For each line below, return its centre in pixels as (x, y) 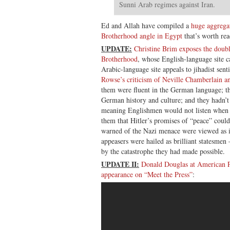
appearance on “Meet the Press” (147, 174)
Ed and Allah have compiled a (146, 25)
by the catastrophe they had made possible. (163, 151)
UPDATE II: (120, 164)
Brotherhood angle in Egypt (142, 35)
